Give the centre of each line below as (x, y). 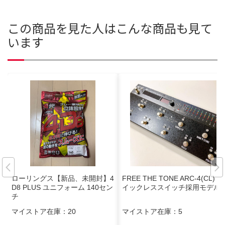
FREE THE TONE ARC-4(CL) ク (173, 178)
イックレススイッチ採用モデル (171, 187)
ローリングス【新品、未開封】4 (63, 178)
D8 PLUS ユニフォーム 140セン (62, 187)
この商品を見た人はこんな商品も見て (110, 28)
